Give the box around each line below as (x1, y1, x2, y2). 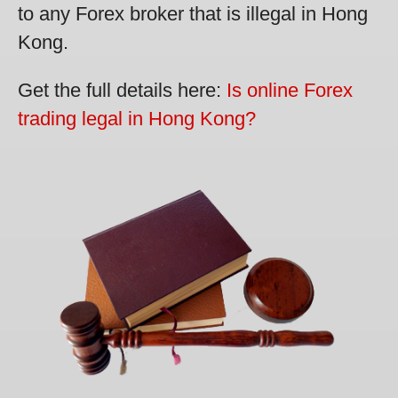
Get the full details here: (18, 78, 227, 101)
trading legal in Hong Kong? (18, 107, 256, 130)
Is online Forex (227, 78, 353, 101)
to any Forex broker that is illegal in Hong (18, 2, 368, 25)
